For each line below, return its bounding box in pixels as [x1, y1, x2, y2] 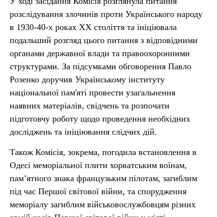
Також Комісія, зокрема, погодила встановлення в [10, 147, 197, 157]
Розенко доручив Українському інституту [10, 75, 165, 84]
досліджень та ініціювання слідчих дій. [10, 127, 157, 137]
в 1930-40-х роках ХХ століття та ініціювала [10, 22, 177, 32]
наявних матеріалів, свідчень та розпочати [10, 101, 170, 110]
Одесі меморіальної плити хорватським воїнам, [10, 160, 187, 170]
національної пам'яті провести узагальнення [10, 88, 175, 97]
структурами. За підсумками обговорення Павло [10, 62, 191, 71]
